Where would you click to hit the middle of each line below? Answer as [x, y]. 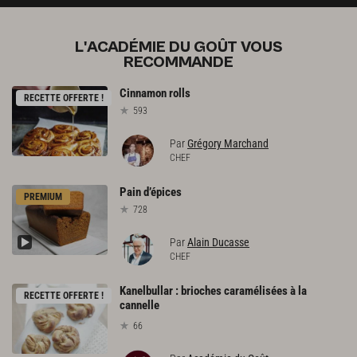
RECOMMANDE [178, 63]
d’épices [163, 192]
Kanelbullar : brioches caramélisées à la [213, 290]
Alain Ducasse [218, 242]
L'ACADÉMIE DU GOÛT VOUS [178, 48]
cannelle [139, 305]
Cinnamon [143, 94]
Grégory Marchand [228, 143]
